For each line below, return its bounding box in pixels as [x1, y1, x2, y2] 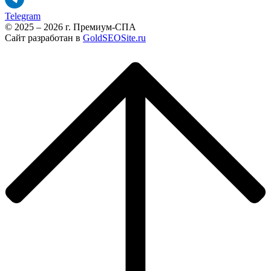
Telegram [5, 10, 41, 21]
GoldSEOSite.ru [83, 32, 146, 43]
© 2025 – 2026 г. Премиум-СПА [5, 21, 136, 32]
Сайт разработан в [5, 32, 83, 43]
